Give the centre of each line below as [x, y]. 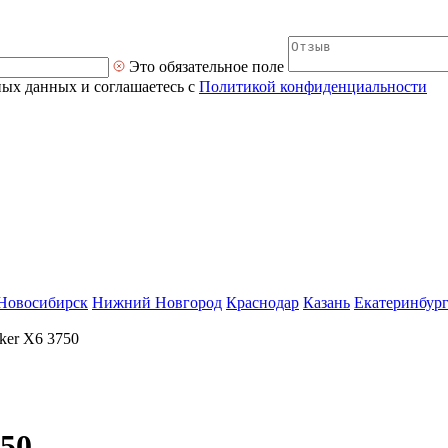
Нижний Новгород [157, 302]
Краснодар [262, 302]
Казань [326, 302]
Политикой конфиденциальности [313, 86]
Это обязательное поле [206, 66]
